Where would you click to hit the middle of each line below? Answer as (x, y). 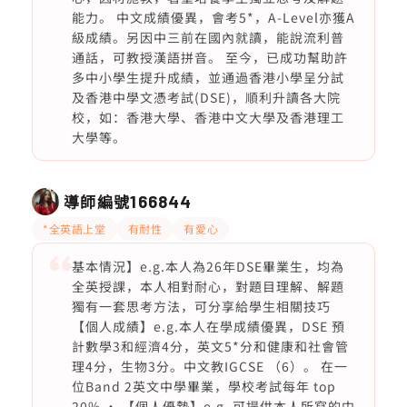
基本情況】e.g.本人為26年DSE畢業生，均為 (208, 266)
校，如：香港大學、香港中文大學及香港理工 (208, 117)
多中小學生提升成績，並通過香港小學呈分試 (208, 77)
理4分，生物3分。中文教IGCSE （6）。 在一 (209, 366)
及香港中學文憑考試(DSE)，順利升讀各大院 (206, 97)
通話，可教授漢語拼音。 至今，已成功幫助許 (209, 57)
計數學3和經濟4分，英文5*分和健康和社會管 (210, 346)
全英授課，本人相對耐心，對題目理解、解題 (208, 286)
